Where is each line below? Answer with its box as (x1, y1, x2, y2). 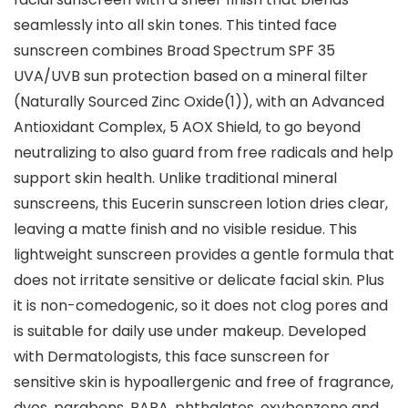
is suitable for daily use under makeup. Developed (14, 321, 366, 342)
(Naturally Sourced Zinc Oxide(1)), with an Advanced (14, 91, 384, 113)
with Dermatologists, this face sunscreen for (14, 346, 330, 368)
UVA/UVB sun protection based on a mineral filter (14, 66, 368, 87)
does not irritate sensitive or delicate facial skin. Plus (14, 270, 384, 291)
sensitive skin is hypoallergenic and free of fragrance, (14, 372, 393, 393)
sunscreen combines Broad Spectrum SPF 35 (14, 40, 335, 62)
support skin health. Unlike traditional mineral (14, 168, 337, 189)
